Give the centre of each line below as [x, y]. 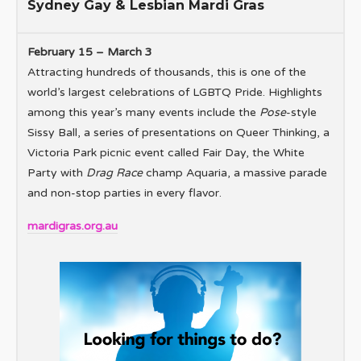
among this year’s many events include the [143, 113]
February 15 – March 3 [90, 52]
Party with [57, 173]
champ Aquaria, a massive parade [235, 173]
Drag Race [114, 173]
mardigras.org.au [73, 226]
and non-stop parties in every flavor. [124, 193]
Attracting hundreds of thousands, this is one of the [167, 73]
